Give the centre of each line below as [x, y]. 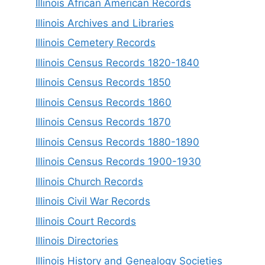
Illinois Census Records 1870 [103, 122]
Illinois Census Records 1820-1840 [117, 62]
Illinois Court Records [86, 221]
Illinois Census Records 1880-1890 [117, 142]
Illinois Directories [77, 241]
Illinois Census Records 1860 [104, 102]
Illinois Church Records [89, 181]
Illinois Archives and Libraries [105, 23]
